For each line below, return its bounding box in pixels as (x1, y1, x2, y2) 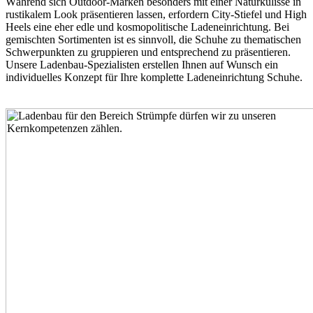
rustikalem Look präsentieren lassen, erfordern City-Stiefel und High (6, 8, 307, 21)
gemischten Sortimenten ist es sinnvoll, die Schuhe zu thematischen (6, 34, 301, 46)
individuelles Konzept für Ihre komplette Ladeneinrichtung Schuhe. (6, 71, 303, 84)
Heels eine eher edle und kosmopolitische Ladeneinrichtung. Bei (6, 21, 289, 34)
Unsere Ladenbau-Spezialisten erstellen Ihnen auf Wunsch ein (6, 59, 278, 71)
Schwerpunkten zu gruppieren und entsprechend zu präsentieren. (6, 46, 291, 59)
